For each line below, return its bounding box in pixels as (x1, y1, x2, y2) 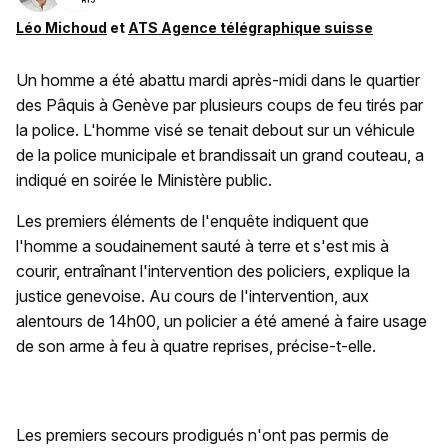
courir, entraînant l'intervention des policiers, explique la (16, 261, 410, 282)
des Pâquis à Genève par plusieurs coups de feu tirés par (16, 95, 423, 116)
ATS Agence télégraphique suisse (128, 19, 373, 37)
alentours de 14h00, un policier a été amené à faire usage (16, 311, 427, 332)
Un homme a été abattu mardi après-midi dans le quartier (16, 70, 420, 91)
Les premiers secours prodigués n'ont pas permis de (16, 425, 389, 446)
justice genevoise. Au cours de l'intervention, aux (16, 286, 369, 307)
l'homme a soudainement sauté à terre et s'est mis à (16, 236, 389, 257)
